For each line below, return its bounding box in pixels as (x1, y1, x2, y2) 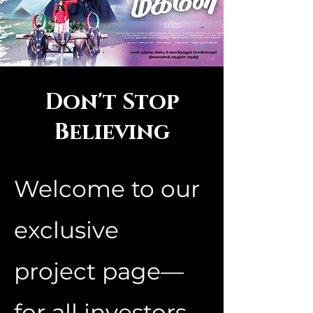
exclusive (14, 216, 119, 244)
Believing (54, 117, 170, 147)
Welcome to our (14, 175, 200, 203)
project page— (14, 257, 184, 285)
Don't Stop (44, 87, 180, 117)
